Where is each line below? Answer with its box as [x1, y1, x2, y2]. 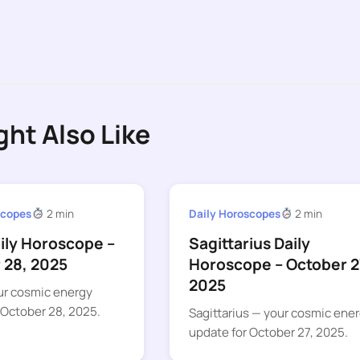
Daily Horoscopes [188, 206, 280, 221]
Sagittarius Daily [188, 233, 310, 255]
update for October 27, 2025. [188, 324, 348, 342]
